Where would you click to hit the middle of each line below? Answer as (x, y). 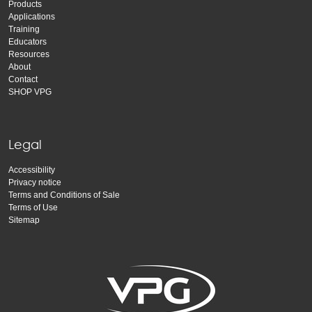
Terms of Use (33, 207)
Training (24, 29)
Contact (23, 79)
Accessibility (32, 170)
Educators (28, 41)
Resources (29, 54)
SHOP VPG (30, 92)
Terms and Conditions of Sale (64, 195)
